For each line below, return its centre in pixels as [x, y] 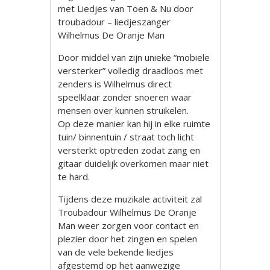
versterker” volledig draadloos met [131, 71]
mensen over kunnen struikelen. [124, 110]
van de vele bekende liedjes [116, 252]
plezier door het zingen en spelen [128, 239]
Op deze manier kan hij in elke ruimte [134, 124]
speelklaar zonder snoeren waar [125, 97]
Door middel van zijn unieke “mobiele [134, 57]
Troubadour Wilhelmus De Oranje [127, 212]
